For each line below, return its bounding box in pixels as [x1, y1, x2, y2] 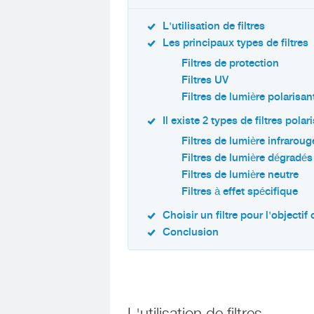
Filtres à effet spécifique [182, 186, 298, 198]
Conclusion [163, 226, 219, 238]
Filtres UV [182, 74, 228, 86]
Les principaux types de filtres [163, 37, 308, 49]
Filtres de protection [182, 57, 279, 69]
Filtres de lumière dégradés [182, 152, 313, 164]
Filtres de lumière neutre [182, 169, 299, 181]
